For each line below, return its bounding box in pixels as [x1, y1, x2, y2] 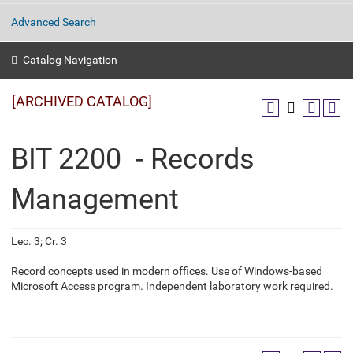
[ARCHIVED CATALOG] [12, 93, 152, 110]
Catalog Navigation [23, 54, 117, 66]
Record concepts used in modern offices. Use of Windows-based [11, 265, 322, 277]
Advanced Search [11, 16, 96, 29]
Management [11, 183, 179, 216]
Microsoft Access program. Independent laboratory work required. [11, 280, 333, 292]
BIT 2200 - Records [11, 143, 255, 176]
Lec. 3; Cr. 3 [11, 235, 67, 247]
